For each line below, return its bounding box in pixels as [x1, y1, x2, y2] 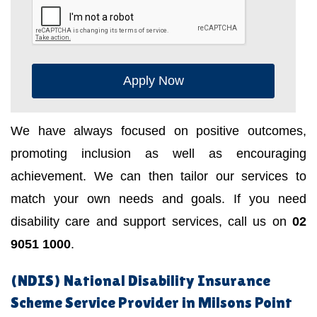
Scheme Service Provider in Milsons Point [11, 294, 292, 312]
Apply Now [122, 74, 184, 88]
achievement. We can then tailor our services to [11, 169, 306, 184]
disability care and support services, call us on [11, 214, 292, 229]
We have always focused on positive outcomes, [11, 124, 306, 139]
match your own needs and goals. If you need [11, 192, 306, 207]
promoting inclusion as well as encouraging [11, 146, 306, 161]
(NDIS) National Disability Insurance [11, 272, 270, 290]
